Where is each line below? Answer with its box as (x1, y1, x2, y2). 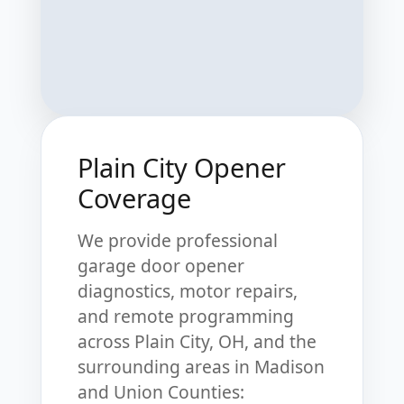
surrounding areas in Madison (77, 354, 325, 380)
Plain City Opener (77, 150, 286, 186)
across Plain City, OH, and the (77, 329, 317, 354)
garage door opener (77, 253, 244, 279)
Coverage (77, 180, 191, 216)
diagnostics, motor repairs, (77, 279, 298, 304)
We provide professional (77, 228, 278, 253)
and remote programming (77, 304, 294, 329)
